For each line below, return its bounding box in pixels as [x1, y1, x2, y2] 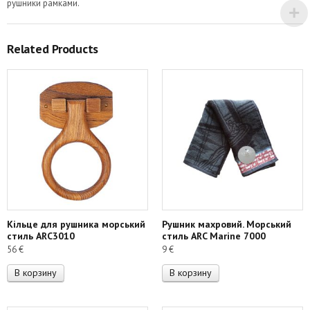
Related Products [7, 41, 98, 57]
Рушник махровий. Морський [162, 218, 291, 230]
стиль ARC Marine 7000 [162, 230, 266, 242]
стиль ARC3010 [7, 230, 75, 242]
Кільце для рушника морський [7, 218, 145, 230]
